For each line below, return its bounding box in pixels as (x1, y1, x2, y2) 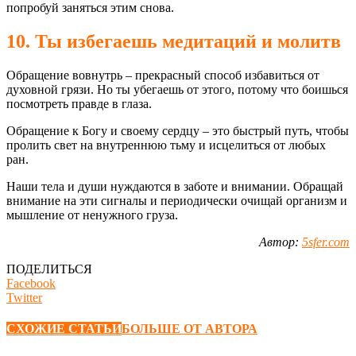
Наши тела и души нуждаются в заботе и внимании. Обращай (6, 179, 343, 193)
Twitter (6, 290, 42, 304)
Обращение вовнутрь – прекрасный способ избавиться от (6, 68, 319, 82)
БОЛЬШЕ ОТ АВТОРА (122, 322, 257, 336)
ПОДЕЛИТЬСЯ (6, 261, 92, 276)
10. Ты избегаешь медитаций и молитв (6, 31, 341, 52)
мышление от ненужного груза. (6, 207, 178, 222)
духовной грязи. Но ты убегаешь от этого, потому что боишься (6, 82, 348, 96)
